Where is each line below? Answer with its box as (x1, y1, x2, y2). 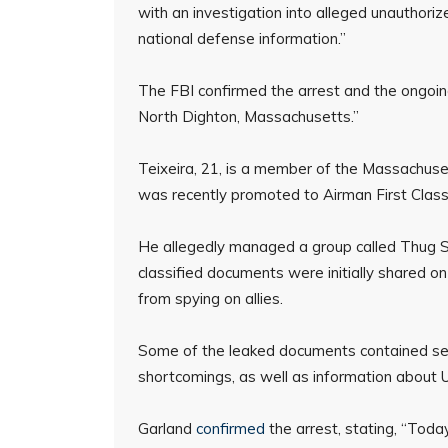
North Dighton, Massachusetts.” (138, 107, 359, 126)
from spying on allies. (138, 289, 283, 308)
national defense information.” (138, 29, 346, 48)
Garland (138, 419, 196, 438)
